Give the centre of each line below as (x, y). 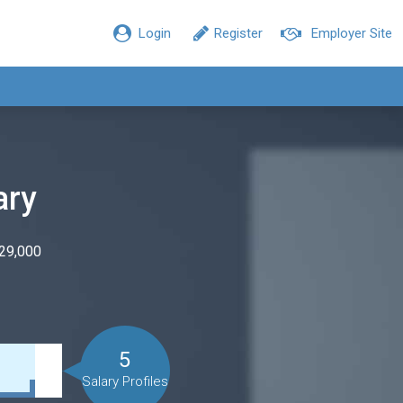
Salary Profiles (125, 381)
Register (238, 33)
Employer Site (352, 33)
